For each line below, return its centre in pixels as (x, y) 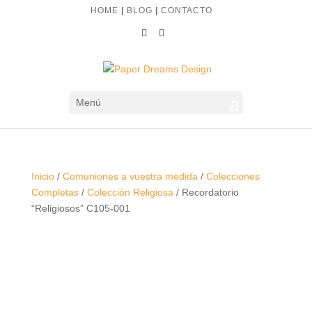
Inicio (42, 176)
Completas (55, 192)
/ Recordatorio (206, 192)
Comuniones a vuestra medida (130, 176)
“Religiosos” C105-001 (80, 208)
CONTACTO (186, 10)
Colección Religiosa (130, 192)
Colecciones (233, 176)
